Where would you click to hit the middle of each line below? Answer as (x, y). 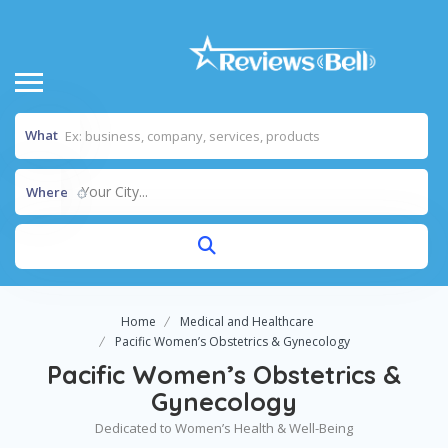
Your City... (114, 192)
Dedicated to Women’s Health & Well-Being (224, 428)
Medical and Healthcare (247, 322)
